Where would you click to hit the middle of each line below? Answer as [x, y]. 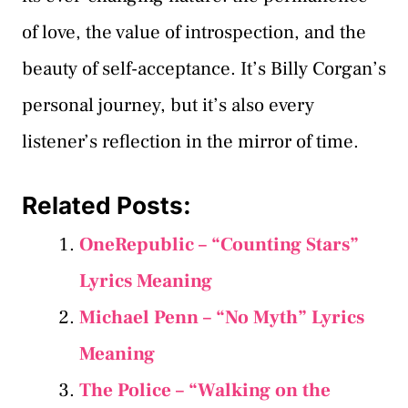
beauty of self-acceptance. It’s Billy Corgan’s [204, 69]
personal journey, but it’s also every [168, 106]
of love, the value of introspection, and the [194, 33]
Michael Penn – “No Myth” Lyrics [222, 317]
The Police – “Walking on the [205, 390]
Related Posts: [107, 205]
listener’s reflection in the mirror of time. [190, 142]
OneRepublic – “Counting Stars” [219, 244]
